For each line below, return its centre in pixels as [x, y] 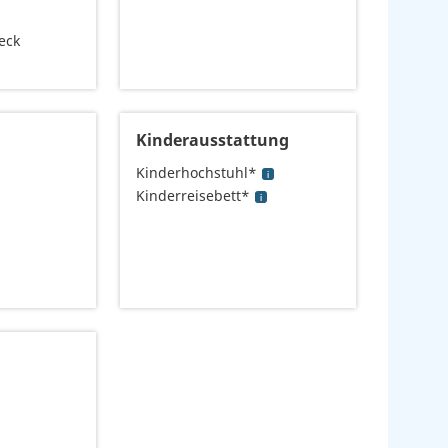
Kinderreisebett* [193, 196]
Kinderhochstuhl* [197, 173]
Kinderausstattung [213, 140]
